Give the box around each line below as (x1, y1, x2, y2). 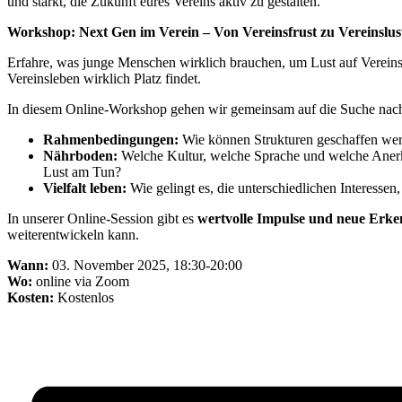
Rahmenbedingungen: (43, 131, 179, 147)
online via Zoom (32, 273, 129, 289)
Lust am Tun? (43, 163, 121, 179)
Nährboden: (43, 147, 118, 163)
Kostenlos (54, 289, 114, 305)
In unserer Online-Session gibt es (7, 210, 197, 226)
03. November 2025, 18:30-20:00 (48, 257, 242, 273)
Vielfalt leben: (43, 179, 127, 196)
